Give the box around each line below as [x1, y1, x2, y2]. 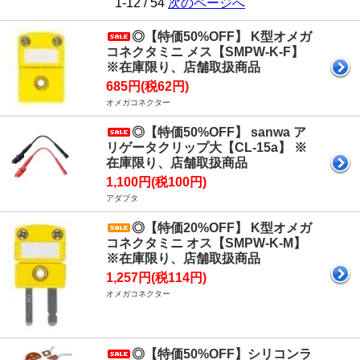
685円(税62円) [106, 80, 189, 93]
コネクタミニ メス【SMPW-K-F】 [106, 45, 304, 59]
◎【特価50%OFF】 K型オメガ [132, 30, 312, 43]
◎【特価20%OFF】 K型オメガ [132, 221, 312, 235]
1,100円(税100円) [106, 175, 207, 189]
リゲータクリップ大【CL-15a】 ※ [106, 141, 307, 154]
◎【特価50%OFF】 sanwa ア [132, 125, 306, 139]
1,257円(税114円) [106, 271, 207, 284]
